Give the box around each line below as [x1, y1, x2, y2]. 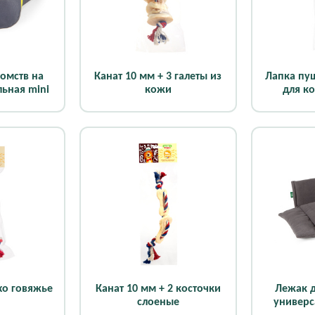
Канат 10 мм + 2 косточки [95, 283, 221, 295]
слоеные [136, 297, 179, 309]
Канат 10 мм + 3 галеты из [94, 71, 222, 83]
